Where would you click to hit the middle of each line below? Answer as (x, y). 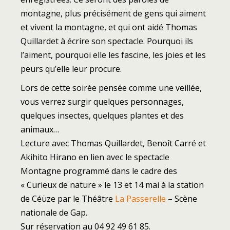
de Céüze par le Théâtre (68, 198)
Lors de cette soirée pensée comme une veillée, (111, 88)
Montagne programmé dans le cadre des (99, 171)
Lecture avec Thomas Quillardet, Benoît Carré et (113, 143)
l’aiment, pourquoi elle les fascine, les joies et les (113, 55)
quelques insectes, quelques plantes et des (102, 115)
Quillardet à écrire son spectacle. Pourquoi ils (107, 41)
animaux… (40, 129)
